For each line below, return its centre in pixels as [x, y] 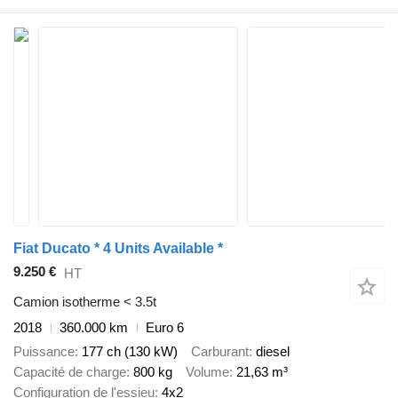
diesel [273, 351]
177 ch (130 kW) [130, 351]
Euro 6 [165, 328]
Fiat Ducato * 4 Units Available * [118, 248]
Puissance [44, 351]
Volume [207, 371]
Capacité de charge [70, 371]
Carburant [220, 351]
